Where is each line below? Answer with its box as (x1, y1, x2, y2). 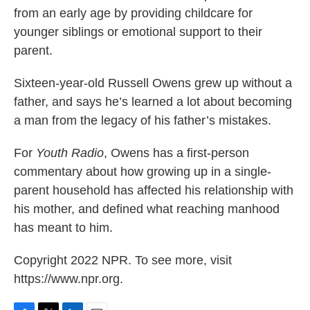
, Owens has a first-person (104, 146, 249, 160)
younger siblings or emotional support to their (14, 25, 262, 39)
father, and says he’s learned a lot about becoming (14, 95, 292, 109)
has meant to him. (14, 221, 113, 235)
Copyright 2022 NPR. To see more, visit (14, 253, 232, 267)
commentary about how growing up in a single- (14, 165, 271, 179)
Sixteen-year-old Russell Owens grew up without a (14, 76, 292, 90)
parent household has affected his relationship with (14, 183, 293, 197)
